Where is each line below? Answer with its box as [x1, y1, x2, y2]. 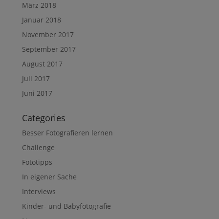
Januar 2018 [22, 15, 61, 24]
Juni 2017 [22, 88, 52, 98]
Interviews [22, 186, 56, 196]
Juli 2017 [22, 73, 50, 83]
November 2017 [22, 29, 74, 39]
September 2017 [22, 44, 76, 54]
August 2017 [22, 59, 63, 68]
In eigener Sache [22, 172, 77, 181]
